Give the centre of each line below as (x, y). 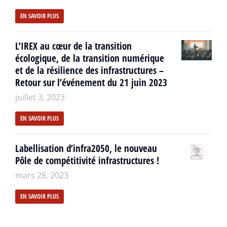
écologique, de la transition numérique (90, 58)
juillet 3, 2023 (40, 97)
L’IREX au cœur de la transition (73, 46)
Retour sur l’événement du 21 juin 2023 (91, 82)
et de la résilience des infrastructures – (89, 70)
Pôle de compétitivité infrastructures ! (87, 160)
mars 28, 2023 (42, 175)
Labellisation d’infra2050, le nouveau (86, 148)
